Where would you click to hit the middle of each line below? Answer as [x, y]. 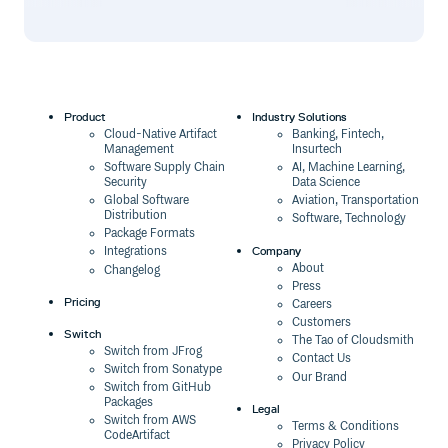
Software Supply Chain [165, 168]
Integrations [136, 252]
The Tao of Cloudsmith [353, 341]
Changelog [132, 270]
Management [139, 150]
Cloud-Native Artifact [161, 135]
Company [277, 251]
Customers [322, 323]
